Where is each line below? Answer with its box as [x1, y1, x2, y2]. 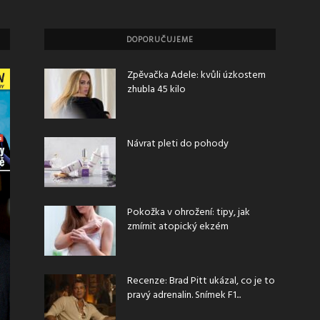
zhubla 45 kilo [127, 81, 186, 98]
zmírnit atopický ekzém [127, 219, 229, 235]
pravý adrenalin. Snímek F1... [127, 287, 241, 304]
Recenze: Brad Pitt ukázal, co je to [127, 273, 275, 289]
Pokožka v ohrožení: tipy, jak [127, 204, 250, 221]
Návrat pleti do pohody [127, 136, 229, 152]
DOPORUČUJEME [126, 34, 194, 46]
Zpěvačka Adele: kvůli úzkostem [127, 67, 266, 84]
